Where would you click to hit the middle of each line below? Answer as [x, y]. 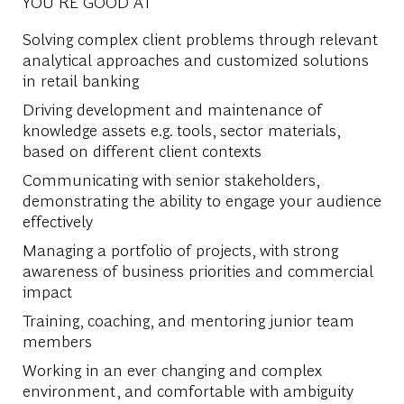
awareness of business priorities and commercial [197, 270]
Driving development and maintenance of [172, 108]
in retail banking [80, 79]
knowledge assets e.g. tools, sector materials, [181, 129]
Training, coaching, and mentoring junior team [188, 319]
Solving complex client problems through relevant [200, 38]
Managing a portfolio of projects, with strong [180, 249]
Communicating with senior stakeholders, [170, 179]
